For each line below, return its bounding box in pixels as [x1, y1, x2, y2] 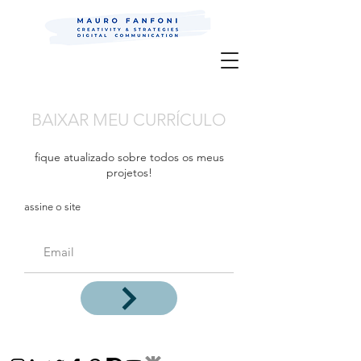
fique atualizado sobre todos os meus [34, 150, 224, 164]
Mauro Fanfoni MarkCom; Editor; [8, 8, 204, 23]
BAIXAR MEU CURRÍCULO [31, 110, 226, 130]
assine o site [24, 201, 81, 213]
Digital [8, 23, 50, 38]
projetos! [106, 165, 152, 180]
